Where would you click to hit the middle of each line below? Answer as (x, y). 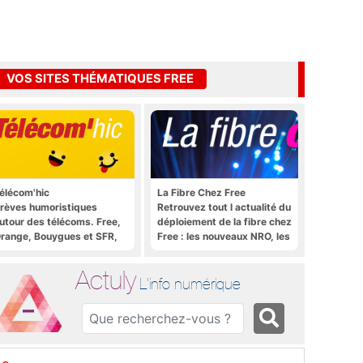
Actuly (106, 280)
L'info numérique (190, 283)
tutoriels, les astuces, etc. (219, 250)
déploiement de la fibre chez (224, 221)
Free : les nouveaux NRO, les (224, 236)
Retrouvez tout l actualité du (224, 207)
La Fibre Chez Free (201, 192)
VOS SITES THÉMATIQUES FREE (100, 79)
